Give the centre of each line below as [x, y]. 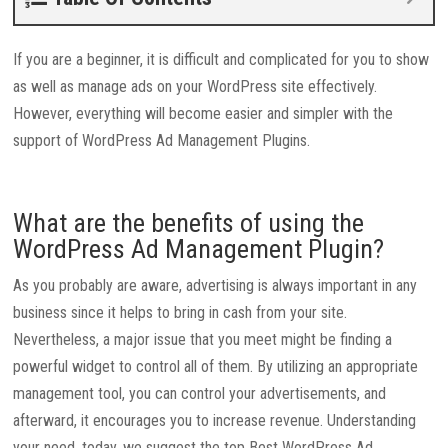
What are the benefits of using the [189, 223]
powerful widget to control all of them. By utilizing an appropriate [216, 367]
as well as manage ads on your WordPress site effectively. [195, 87]
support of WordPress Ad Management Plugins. [162, 141]
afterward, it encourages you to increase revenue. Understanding [215, 421]
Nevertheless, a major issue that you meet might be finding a [203, 340]
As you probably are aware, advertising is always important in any [215, 286]
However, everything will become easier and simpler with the [203, 114]
